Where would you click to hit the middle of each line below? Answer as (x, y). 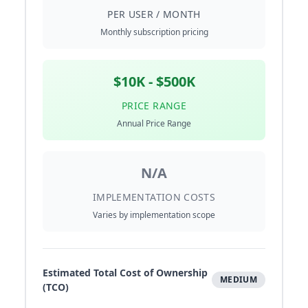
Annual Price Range (154, 124)
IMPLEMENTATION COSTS (154, 197)
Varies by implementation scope (154, 215)
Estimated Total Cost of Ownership (125, 273)
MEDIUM (239, 280)
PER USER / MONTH (154, 14)
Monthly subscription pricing (154, 32)
